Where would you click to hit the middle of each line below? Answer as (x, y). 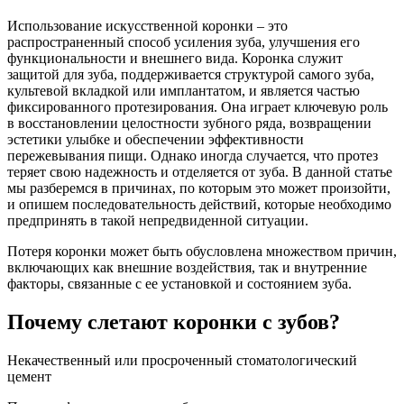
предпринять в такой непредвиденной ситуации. (158, 220)
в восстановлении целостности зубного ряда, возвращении (189, 123)
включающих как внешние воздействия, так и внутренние (187, 267)
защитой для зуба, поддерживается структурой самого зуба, (191, 74)
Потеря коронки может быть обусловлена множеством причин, (202, 251)
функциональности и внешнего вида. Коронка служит (175, 58)
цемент (29, 376)
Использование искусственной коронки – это (147, 25)
